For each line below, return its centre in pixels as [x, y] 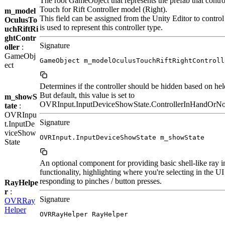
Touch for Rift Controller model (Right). [103, 9]
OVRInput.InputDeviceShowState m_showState [122, 137]
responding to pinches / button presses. [101, 181]
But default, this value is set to [87, 95]
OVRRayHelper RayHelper [84, 214]
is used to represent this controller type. [101, 27]
